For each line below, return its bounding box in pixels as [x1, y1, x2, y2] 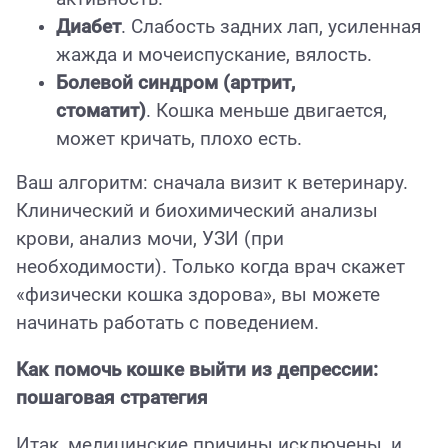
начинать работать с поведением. [16, 312, 319, 335]
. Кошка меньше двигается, [146, 100, 387, 123]
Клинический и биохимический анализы [16, 200, 378, 223]
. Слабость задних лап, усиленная [121, 16, 421, 39]
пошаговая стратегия [16, 387, 208, 410]
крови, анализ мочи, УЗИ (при [16, 228, 284, 251]
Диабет [56, 16, 121, 39]
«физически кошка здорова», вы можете [16, 284, 380, 307]
